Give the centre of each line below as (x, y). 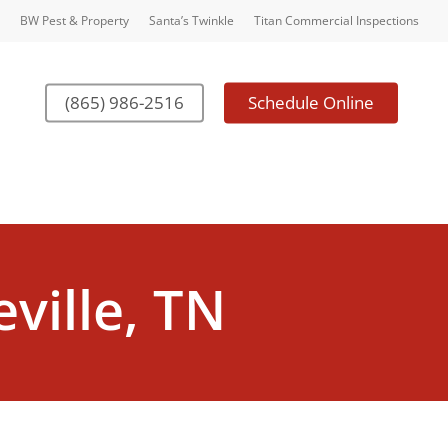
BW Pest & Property (74, 20)
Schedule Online (311, 102)
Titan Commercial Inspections (336, 20)
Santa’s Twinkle (191, 20)
